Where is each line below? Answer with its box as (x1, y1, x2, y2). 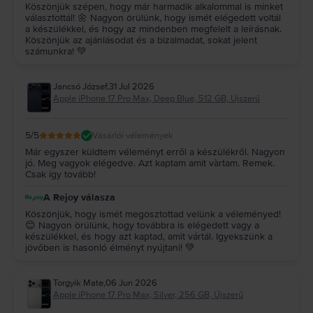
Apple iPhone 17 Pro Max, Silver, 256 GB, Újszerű (53, 289, 243, 301)
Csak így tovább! (25, 168, 96, 181)
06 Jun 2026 (105, 277, 157, 289)
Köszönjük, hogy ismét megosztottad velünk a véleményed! (25, 208, 281, 221)
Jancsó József (53, 81, 107, 93)
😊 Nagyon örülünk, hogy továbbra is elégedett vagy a (25, 219, 259, 232)
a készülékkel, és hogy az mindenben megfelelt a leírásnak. (25, 23, 282, 36)
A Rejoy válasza (43, 191, 115, 204)
